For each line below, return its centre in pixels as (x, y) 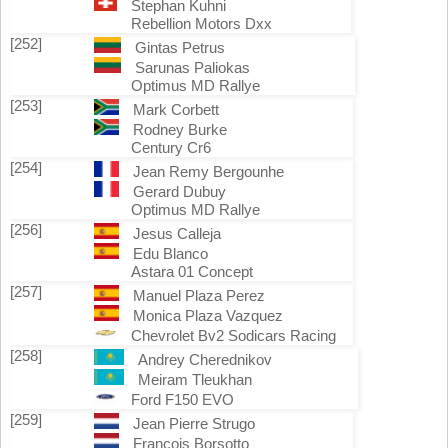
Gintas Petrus (179, 47)
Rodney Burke (179, 129)
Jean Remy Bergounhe (208, 171)
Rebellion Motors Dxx (201, 23)
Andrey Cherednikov (205, 359)
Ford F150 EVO (182, 399)
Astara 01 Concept (192, 271)
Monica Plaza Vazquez (207, 315)
